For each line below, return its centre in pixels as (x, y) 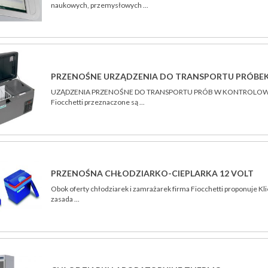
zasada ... (66, 199)
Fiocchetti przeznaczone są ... (98, 102)
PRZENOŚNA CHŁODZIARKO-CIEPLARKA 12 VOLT (153, 173)
